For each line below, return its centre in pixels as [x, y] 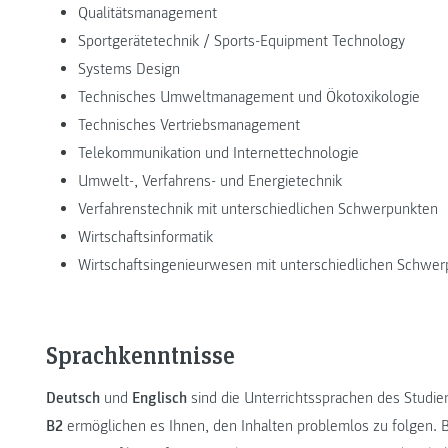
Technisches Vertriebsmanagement [189, 124]
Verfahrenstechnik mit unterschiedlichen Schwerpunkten [258, 208]
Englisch [161, 397]
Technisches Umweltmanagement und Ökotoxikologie [249, 96]
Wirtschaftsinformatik [145, 236]
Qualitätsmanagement [147, 12]
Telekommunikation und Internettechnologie [218, 152]
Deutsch [75, 397]
